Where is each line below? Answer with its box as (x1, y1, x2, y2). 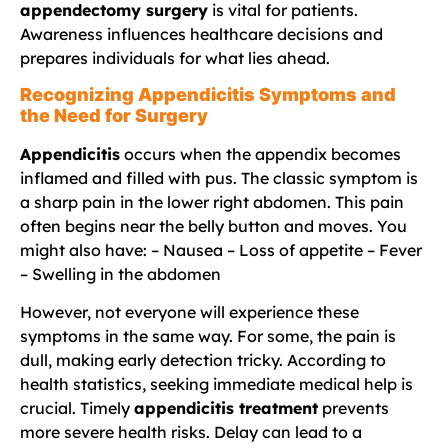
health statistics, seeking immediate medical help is (20, 374, 413, 395)
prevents (318, 398, 389, 419)
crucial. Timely (20, 398, 134, 419)
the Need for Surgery (20, 104, 208, 126)
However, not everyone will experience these (20, 302, 359, 323)
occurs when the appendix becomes (120, 143, 401, 164)
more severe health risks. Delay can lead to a (20, 422, 362, 443)
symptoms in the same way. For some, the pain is (20, 326, 396, 347)
